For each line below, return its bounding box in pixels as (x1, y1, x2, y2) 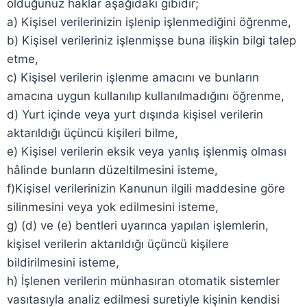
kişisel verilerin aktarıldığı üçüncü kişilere (7, 237, 229, 251)
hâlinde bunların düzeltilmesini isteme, (7, 163, 218, 177)
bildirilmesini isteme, (7, 256, 119, 269)
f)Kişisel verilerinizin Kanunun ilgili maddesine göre (7, 182, 285, 195)
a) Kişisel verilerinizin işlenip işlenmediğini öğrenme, (7, 15, 291, 29)
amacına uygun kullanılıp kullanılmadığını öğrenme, (7, 89, 284, 103)
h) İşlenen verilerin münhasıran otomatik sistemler (7, 274, 280, 288)
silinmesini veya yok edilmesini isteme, (7, 200, 219, 214)
